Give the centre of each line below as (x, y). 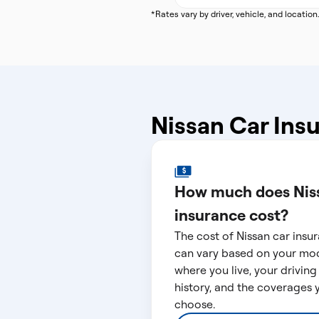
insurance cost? (231, 215)
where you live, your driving (246, 270)
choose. (195, 304)
